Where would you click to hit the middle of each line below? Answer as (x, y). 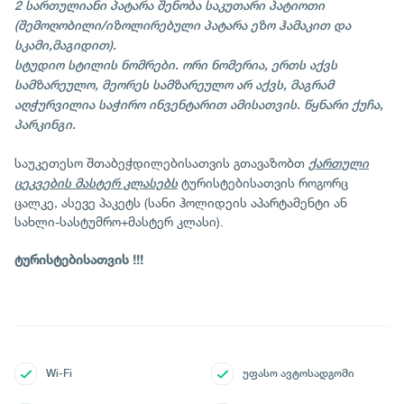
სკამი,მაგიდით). (65, 45)
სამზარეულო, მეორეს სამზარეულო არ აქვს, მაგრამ (174, 85)
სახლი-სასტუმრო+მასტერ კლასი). (119, 221)
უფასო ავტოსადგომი (298, 373)
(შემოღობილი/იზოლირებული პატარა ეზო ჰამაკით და (183, 25)
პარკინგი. (45, 124)
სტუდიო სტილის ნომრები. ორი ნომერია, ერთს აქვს (176, 65)
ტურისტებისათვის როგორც (263, 183)
